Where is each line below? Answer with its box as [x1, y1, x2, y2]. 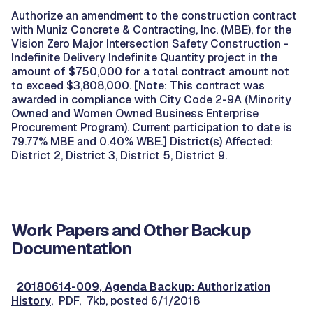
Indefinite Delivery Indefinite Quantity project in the [11, 50, 277, 65]
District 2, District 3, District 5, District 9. [11, 148, 227, 163]
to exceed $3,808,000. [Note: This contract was [11, 78, 265, 93]
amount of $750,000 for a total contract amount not [11, 64, 289, 79]
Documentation [11, 238, 131, 259]
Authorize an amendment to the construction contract [11, 8, 297, 23]
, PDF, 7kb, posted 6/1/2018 [51, 293, 200, 308]
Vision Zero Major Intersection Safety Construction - [11, 36, 289, 51]
